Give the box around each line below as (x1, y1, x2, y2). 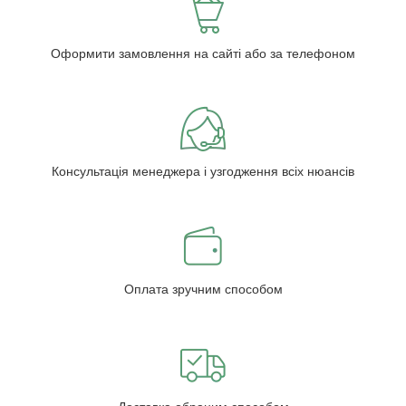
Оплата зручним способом (123, 282, 283, 297)
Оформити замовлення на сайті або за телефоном (51, 46, 355, 62)
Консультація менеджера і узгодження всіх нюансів (52, 164, 354, 179)
